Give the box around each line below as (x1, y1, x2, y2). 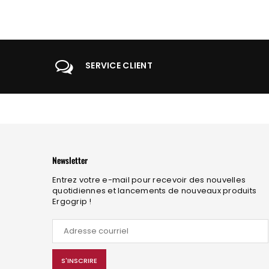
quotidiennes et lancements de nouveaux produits (52, 184, 257, 196)
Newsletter (52, 153, 88, 166)
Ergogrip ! (52, 195, 92, 207)
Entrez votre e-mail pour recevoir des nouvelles (52, 174, 246, 186)
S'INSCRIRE (61, 256, 97, 266)
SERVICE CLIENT (85, 59, 153, 72)
